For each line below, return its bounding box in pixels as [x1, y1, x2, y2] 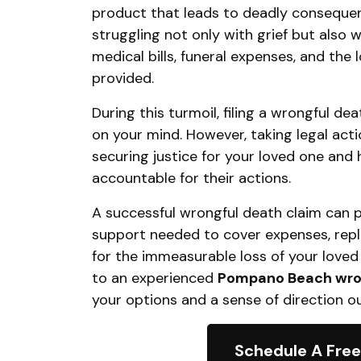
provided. [92, 68, 154, 88]
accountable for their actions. [92, 168, 295, 188]
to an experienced [92, 268, 218, 288]
